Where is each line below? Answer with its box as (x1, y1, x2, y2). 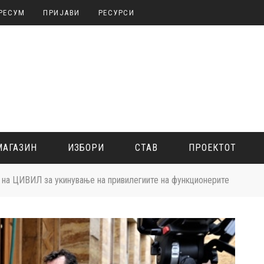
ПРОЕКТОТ (189, 142, 236, 153)
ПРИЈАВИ (43, 8, 80, 17)
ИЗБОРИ (68, 142, 104, 153)
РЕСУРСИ (98, 8, 134, 17)
